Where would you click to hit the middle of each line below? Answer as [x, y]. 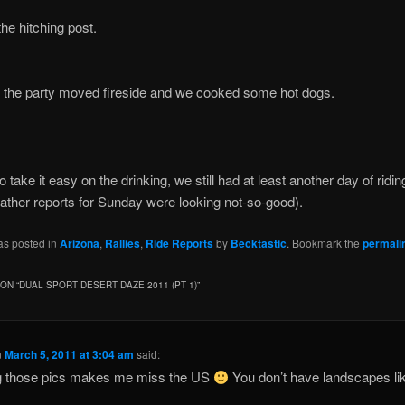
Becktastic [258, 243]
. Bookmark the [324, 242]
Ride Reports [179, 243]
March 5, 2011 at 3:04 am [70, 355]
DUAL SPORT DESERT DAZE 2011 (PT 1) [108, 284]
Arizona [79, 243]
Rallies [122, 243]
